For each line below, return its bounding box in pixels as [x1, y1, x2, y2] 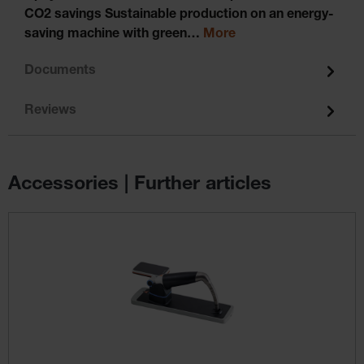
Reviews [24, 105, 76, 119]
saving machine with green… [24, 28, 203, 41]
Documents [24, 65, 96, 79]
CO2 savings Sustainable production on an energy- [24, 8, 334, 22]
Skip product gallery [7, 214, 123, 227]
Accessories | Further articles [8, 175, 271, 195]
